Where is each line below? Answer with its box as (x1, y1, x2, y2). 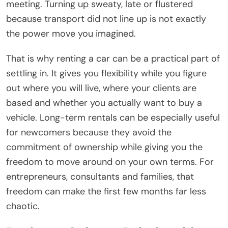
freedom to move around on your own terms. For (6, 156, 214, 168)
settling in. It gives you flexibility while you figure (6, 67, 207, 80)
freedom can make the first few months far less (6, 185, 206, 198)
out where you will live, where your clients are (6, 82, 196, 95)
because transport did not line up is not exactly (6, 13, 206, 25)
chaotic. (6, 200, 40, 213)
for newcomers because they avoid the (6, 126, 172, 139)
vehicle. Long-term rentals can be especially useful (6, 111, 220, 124)
